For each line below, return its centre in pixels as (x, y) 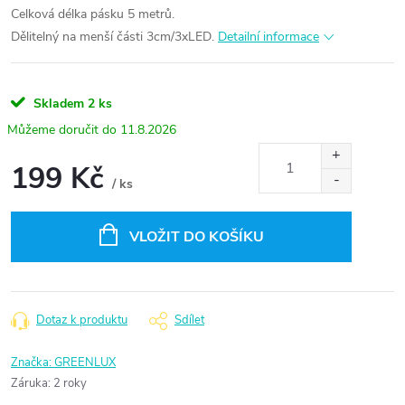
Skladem (57, 104)
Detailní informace (268, 37)
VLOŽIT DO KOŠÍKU (196, 237)
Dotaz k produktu (82, 320)
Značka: (33, 363)
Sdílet (189, 320)
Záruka (29, 383)
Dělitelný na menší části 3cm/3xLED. (113, 37)
